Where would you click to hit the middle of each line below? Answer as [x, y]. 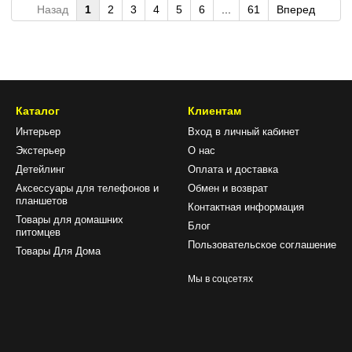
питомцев [38, 233]
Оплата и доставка [233, 170]
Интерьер [38, 132]
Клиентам [214, 111]
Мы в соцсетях [220, 279]
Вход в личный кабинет [244, 132]
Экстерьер [40, 151]
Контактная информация [246, 207]
